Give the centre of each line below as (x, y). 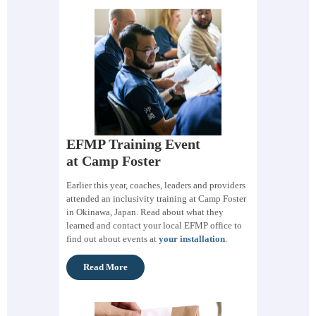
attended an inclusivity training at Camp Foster (156, 198)
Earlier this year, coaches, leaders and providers (156, 185)
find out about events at (113, 238)
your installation (192, 238)
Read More (105, 267)
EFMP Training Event (133, 144)
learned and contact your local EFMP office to (154, 225)
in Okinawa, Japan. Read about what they (145, 212)
